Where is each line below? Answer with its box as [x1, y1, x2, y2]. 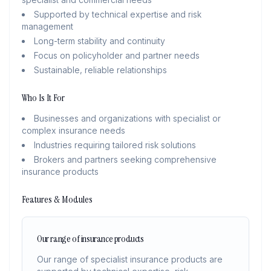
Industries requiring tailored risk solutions [34, 140, 196, 150]
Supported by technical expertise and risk [34, 9, 201, 19]
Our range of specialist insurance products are [37, 254, 223, 264]
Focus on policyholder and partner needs [34, 50, 200, 60]
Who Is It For [22, 91, 65, 104]
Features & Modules [22, 193, 93, 206]
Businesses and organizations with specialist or [34, 113, 221, 123]
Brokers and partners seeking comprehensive [34, 154, 217, 165]
